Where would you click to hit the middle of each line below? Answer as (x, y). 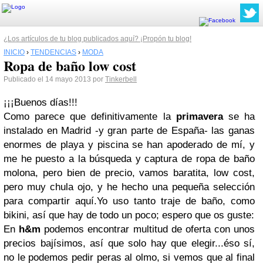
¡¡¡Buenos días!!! (41, 102)
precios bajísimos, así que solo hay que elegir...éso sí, (129, 243)
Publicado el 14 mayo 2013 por (54, 79)
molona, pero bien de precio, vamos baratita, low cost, (129, 173)
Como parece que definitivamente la (90, 117)
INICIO (14, 52)
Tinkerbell (121, 79)
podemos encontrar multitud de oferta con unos (148, 229)
